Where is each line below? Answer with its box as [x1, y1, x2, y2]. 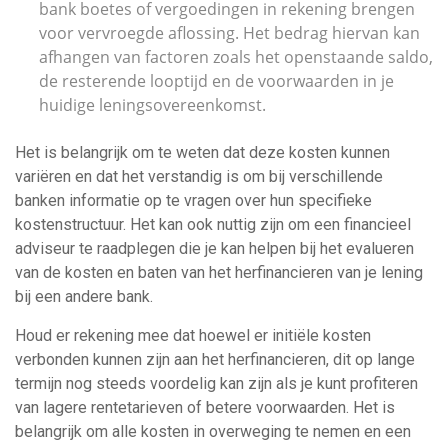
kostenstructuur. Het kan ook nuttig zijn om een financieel [15, 215, 411, 234]
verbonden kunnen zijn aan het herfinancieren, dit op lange [15, 350, 415, 369]
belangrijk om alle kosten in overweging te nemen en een [15, 422, 411, 441]
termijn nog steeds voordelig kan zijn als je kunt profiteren [15, 374, 418, 393]
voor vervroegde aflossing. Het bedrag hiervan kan [39, 22, 420, 44]
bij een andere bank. [15, 287, 153, 306]
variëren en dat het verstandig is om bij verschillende [15, 167, 383, 186]
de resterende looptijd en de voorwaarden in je [39, 70, 394, 92]
